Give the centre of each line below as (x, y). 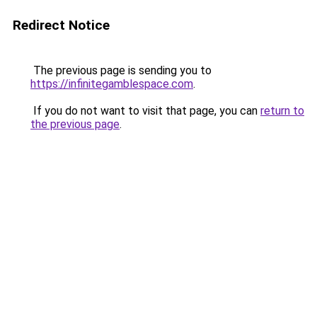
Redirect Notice (61, 25)
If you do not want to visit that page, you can (145, 111)
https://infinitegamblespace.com (112, 84)
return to (282, 111)
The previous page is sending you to (121, 70)
